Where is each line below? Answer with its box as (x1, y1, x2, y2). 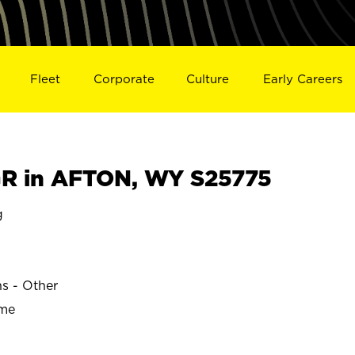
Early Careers (263, 71, 343, 86)
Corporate (93, 71, 155, 86)
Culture (186, 71, 230, 86)
